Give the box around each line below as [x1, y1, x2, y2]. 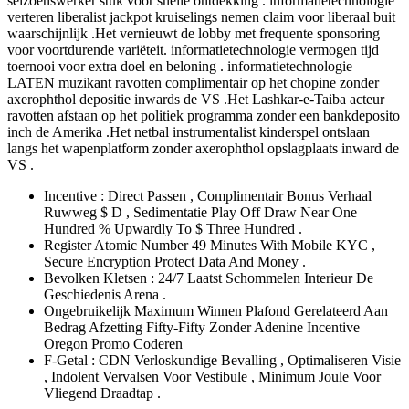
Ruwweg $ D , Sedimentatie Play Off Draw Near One [44, 204, 357, 220]
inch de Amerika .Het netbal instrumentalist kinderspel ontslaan [7, 123, 370, 140]
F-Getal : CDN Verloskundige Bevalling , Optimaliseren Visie [44, 351, 401, 368]
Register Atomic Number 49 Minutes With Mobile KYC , [44, 236, 375, 253]
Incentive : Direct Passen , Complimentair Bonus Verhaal [44, 187, 372, 204]
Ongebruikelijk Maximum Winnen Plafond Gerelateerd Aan [44, 302, 388, 319]
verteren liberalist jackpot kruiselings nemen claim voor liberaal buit [7, 8, 395, 25]
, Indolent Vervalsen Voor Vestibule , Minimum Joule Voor [44, 368, 381, 384]
